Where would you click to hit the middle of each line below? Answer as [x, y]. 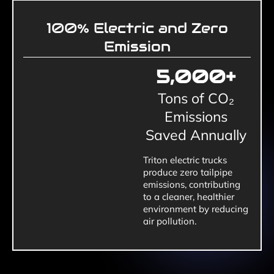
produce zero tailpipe [188, 172]
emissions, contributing [192, 184]
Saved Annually [196, 135]
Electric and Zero [158, 28]
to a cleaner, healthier [189, 196]
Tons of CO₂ [196, 98]
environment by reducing [196, 209]
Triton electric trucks [185, 160]
